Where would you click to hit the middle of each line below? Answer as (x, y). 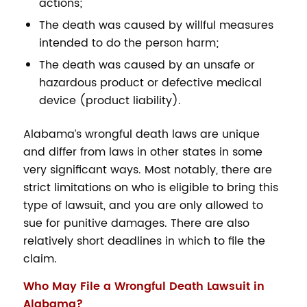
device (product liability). (110, 100)
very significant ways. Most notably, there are (147, 170)
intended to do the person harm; (128, 43)
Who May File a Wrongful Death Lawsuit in (144, 286)
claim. (40, 259)
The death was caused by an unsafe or (147, 65)
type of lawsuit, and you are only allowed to (143, 205)
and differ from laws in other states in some (143, 152)
